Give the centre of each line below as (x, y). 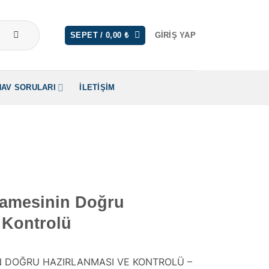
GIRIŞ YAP (175, 35)
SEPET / (88, 35)
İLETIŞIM (97, 87)
